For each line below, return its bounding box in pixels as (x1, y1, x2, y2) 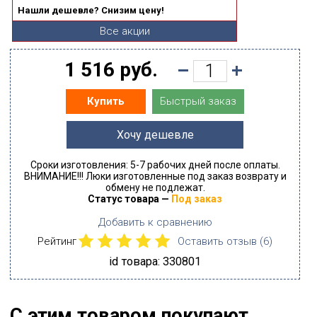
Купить (87, 95, 125, 108)
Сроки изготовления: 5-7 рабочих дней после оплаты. (30, 158, 280, 171)
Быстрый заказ (160, 94, 236, 108)
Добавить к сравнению (98, 215, 212, 229)
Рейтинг (38, 234, 79, 248)
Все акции (99, 24, 150, 38)
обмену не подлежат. (105, 181, 205, 193)
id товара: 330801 (109, 254, 201, 268)
